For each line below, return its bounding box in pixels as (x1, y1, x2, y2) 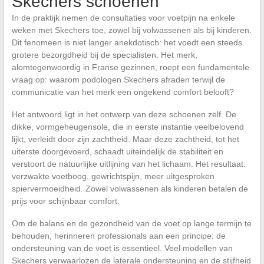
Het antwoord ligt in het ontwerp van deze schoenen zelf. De (11, 109, 236, 119)
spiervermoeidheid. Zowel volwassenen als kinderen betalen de (11, 183, 248, 193)
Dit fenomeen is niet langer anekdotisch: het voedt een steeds (11, 37, 242, 47)
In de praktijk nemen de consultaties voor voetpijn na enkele (11, 12, 235, 22)
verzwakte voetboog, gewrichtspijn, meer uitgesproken (11, 171, 214, 181)
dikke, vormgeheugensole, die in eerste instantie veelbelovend (11, 121, 244, 131)
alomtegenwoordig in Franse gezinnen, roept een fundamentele (11, 62, 249, 72)
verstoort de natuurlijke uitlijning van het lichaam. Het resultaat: (11, 159, 246, 169)
